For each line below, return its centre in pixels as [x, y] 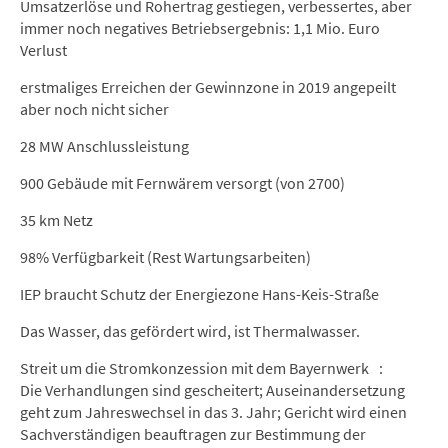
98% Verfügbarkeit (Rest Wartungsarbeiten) [165, 257]
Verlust [43, 50]
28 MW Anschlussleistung [104, 146]
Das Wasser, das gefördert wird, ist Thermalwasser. [190, 331]
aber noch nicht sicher [94, 109]
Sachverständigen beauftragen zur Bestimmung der [193, 434]
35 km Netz [56, 220]
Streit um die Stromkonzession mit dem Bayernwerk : [201, 368]
